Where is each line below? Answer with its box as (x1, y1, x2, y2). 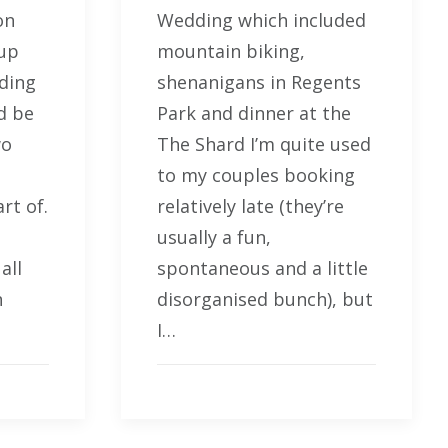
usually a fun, (157, 224, 271, 249)
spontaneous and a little (157, 255, 368, 280)
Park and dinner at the (157, 100, 356, 125)
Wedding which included (157, 7, 366, 32)
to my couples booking (157, 162, 355, 187)
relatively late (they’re (157, 193, 344, 218)
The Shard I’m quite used (157, 131, 371, 156)
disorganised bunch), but (157, 286, 373, 311)
